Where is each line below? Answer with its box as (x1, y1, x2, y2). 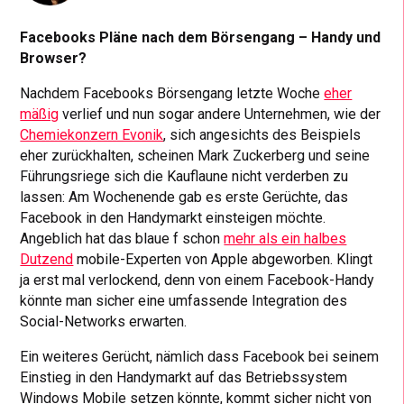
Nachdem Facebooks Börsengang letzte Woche (20, 85, 325, 103)
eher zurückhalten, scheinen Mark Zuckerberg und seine (20, 147, 371, 165)
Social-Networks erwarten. (20, 313, 188, 331)
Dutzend (20, 251, 74, 269)
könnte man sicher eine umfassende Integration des (20, 292, 348, 310)
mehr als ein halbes (224, 230, 347, 248)
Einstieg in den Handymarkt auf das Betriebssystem (20, 369, 348, 387)
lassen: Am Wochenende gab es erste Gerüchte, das (20, 188, 349, 207)
